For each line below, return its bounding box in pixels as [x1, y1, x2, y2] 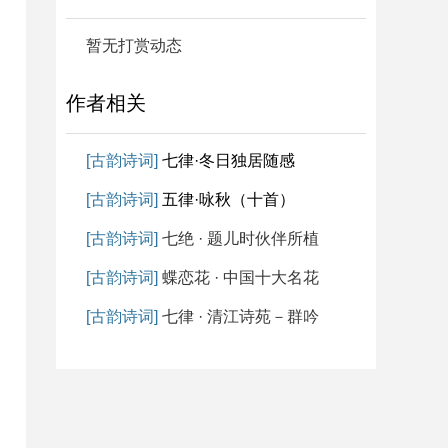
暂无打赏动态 [86, 37, 182, 54]
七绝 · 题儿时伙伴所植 [158, 230, 319, 247]
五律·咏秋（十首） [162, 191, 295, 208]
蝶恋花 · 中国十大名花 [158, 269, 319, 286]
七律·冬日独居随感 [162, 152, 295, 169]
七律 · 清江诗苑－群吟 [158, 308, 319, 325]
